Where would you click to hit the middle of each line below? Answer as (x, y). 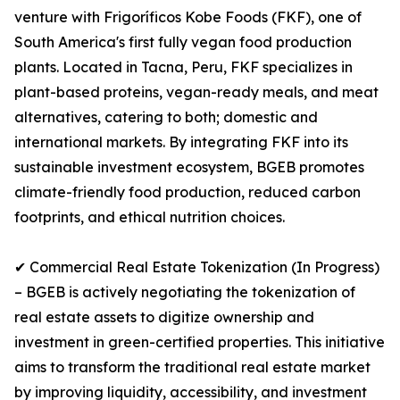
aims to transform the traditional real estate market (192, 367)
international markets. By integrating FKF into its (181, 142)
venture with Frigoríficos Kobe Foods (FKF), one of (188, 17)
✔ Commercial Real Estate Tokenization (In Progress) (197, 267)
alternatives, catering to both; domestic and (166, 117)
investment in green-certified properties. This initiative (200, 342)
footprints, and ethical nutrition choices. (150, 217)
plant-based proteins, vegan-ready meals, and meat (196, 92)
